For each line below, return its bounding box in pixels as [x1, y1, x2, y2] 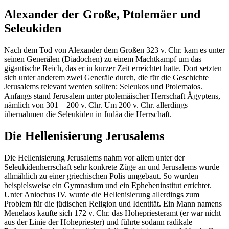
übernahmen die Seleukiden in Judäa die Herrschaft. [4, 109, 172, 119]
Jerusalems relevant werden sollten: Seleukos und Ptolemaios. [4, 82, 202, 91]
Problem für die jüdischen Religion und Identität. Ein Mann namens [4, 199, 222, 208]
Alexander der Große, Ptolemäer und [4, 8, 200, 21]
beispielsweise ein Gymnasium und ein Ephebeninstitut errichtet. [4, 180, 212, 190]
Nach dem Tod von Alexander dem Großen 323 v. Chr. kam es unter [4, 45, 225, 54]
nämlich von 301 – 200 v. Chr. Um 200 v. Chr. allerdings [4, 100, 188, 109]
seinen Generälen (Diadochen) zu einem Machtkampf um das [4, 54, 201, 63]
